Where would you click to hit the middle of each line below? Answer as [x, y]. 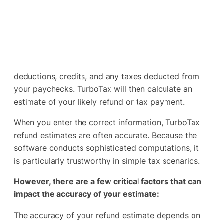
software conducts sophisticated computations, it [106, 148]
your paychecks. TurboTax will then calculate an [103, 89]
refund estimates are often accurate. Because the [105, 135]
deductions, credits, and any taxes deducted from [107, 76]
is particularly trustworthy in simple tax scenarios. [107, 161]
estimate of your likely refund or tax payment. [99, 101]
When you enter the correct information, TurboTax [107, 123]
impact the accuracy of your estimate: [86, 194]
